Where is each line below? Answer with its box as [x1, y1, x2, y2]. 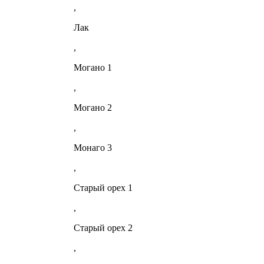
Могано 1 [74, 62, 112, 73]
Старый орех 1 [74, 183, 133, 193]
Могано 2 [74, 103, 112, 113]
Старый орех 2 [74, 223, 133, 233]
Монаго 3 [74, 143, 112, 153]
